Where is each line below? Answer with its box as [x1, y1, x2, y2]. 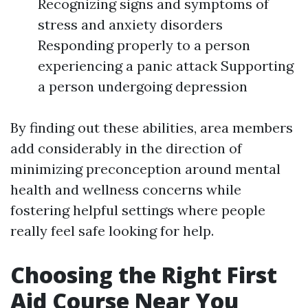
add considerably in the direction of [10, 139, 242, 157]
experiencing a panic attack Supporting [38, 56, 294, 74]
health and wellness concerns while [10, 180, 241, 198]
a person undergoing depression [38, 77, 247, 95]
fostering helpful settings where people [10, 201, 265, 219]
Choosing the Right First [10, 259, 277, 289]
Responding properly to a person [38, 36, 250, 54]
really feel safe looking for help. [10, 221, 214, 239]
